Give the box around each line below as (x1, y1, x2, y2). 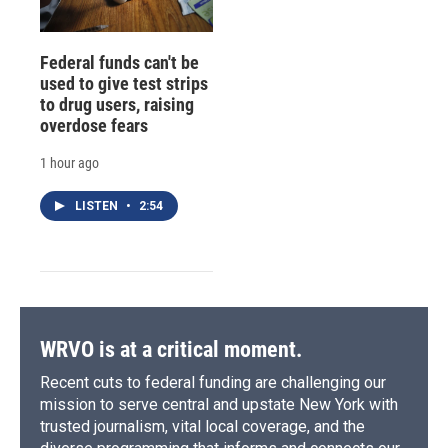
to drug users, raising (40, 93, 194, 115)
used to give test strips (40, 72, 208, 94)
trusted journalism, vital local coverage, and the (40, 416, 365, 436)
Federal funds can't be (40, 51, 199, 73)
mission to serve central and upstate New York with (40, 394, 398, 414)
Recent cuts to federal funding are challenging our (40, 372, 386, 392)
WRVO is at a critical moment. (40, 336, 302, 362)
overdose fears (40, 114, 148, 136)
